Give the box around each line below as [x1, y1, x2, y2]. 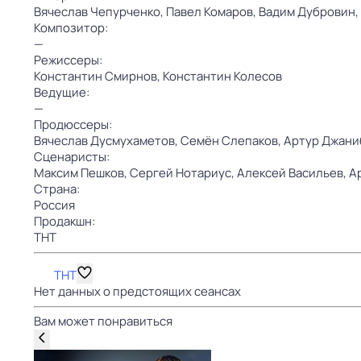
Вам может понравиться [34, 313, 172, 330]
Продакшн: [34, 213, 95, 230]
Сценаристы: [34, 148, 110, 165]
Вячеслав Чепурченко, [34, 3, 166, 20]
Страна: [34, 180, 80, 197]
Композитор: [34, 19, 108, 36]
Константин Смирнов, [34, 68, 163, 85]
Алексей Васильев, [237, 164, 349, 181]
